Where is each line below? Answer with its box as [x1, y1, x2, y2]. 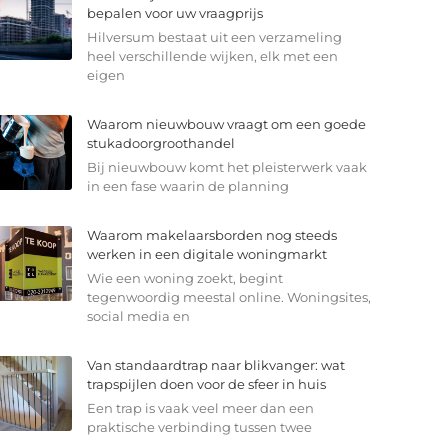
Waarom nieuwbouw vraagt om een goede [86, 116, 366, 133]
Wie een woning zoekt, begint [86, 270, 283, 287]
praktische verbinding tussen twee [86, 419, 312, 436]
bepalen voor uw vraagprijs [86, 5, 263, 22]
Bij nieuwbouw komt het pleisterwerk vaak [86, 159, 367, 176]
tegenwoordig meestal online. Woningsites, [86, 289, 371, 306]
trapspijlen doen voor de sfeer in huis [86, 376, 326, 393]
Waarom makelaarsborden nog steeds [86, 227, 337, 244]
